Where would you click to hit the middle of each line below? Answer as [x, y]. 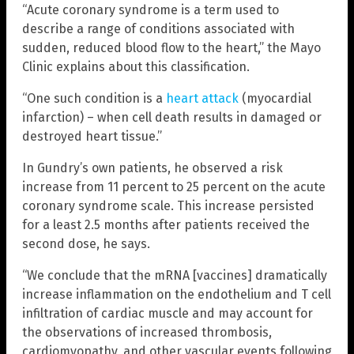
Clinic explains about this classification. [136, 67]
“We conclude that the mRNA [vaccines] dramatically [175, 276]
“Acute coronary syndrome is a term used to [151, 10]
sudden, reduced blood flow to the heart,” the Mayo [171, 48]
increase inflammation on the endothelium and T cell [177, 295]
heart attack [202, 99]
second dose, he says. [86, 244]
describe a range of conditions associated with [158, 29]
